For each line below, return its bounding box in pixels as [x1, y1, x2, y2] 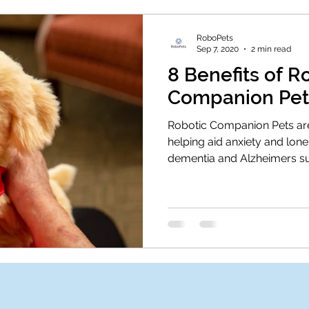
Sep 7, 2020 [197, 44, 239, 54]
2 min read [251, 44, 291, 54]
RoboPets [197, 32, 233, 43]
